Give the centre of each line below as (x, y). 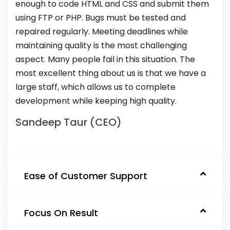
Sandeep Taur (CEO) (69, 122)
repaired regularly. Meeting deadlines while (102, 32)
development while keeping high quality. (96, 101)
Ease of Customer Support (86, 176)
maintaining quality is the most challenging (101, 46)
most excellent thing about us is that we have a (111, 73)
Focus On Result (61, 213)
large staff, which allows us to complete (95, 87)
